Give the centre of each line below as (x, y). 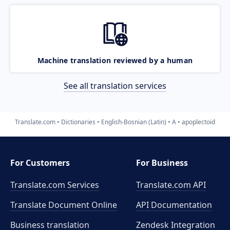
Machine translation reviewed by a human (115, 60)
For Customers (40, 163)
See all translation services (115, 85)
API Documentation (174, 205)
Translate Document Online (64, 205)
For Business (162, 163)
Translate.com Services (55, 185)
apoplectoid (198, 122)
